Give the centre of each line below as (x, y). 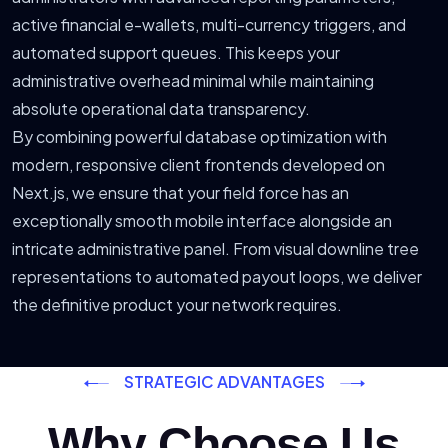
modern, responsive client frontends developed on (198, 164)
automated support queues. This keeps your (176, 52)
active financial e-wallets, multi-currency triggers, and (209, 24)
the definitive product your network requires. (177, 304)
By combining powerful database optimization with (199, 136)
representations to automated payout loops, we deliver (217, 276)
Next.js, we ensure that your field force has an (180, 192)
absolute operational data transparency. (161, 108)
